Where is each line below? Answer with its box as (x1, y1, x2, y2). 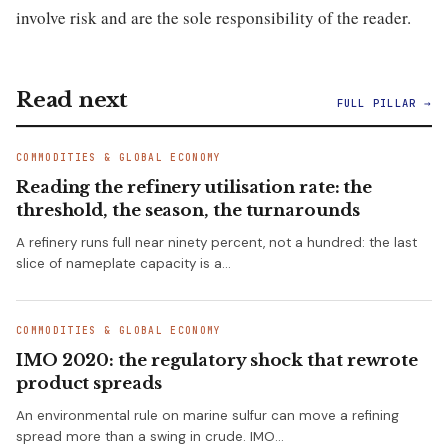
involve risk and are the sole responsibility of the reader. (16, 5, 411, 29)
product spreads (16, 372, 162, 394)
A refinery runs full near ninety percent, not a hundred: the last (16, 233, 417, 251)
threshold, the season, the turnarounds (16, 199, 360, 221)
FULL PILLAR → (336, 95, 432, 110)
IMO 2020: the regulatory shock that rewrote (16, 349, 419, 371)
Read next (16, 86, 128, 113)
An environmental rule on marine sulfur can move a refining (16, 406, 399, 424)
